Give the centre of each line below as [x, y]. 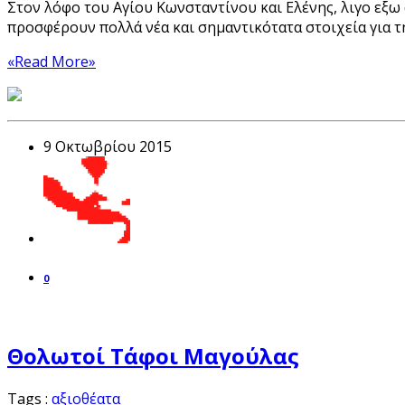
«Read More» [52, 61]
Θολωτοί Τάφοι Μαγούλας [153, 356]
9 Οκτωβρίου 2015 [108, 146]
